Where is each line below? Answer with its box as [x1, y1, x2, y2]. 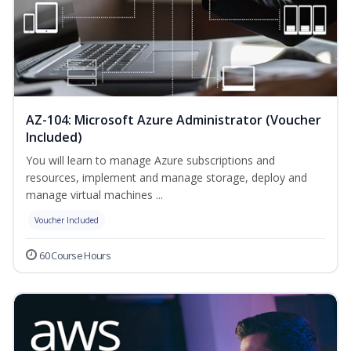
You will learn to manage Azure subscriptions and [26, 153, 275, 168]
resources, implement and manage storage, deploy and [26, 170, 307, 186]
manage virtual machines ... [26, 187, 163, 203]
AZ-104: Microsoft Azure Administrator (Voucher [26, 111, 321, 129]
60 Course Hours [39, 248, 110, 263]
